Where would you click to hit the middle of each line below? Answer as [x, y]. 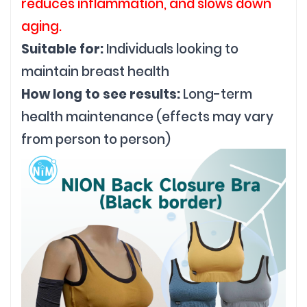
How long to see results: [101, 94]
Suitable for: [64, 49]
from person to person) [96, 139]
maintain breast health [95, 71]
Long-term [216, 94]
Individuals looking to [172, 49]
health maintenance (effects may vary [147, 116]
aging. [41, 26]
